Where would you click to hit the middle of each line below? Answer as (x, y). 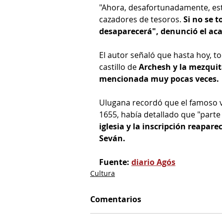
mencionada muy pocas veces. (159, 79)
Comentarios (116, 199)
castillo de (119, 67)
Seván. (112, 138)
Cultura (103, 173)
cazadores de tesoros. (140, 19)
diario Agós (153, 162)
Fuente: (115, 162)
